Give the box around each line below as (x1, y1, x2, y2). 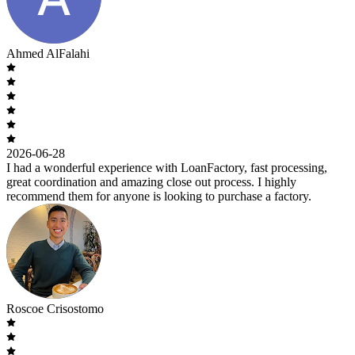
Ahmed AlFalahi (6, 46, 90, 60)
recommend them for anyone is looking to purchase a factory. (6, 189, 311, 203)
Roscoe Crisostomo (6, 301, 104, 315)
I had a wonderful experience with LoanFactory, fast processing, (6, 160, 327, 174)
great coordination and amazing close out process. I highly (6, 174, 296, 189)
